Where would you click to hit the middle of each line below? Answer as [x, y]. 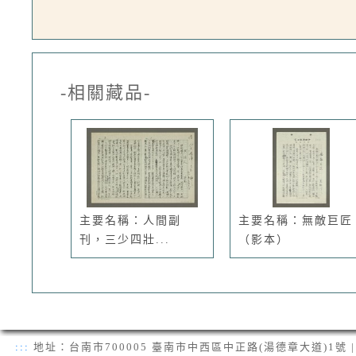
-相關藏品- [106, 93]
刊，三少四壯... [125, 240]
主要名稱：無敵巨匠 [296, 221]
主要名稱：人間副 [130, 221]
